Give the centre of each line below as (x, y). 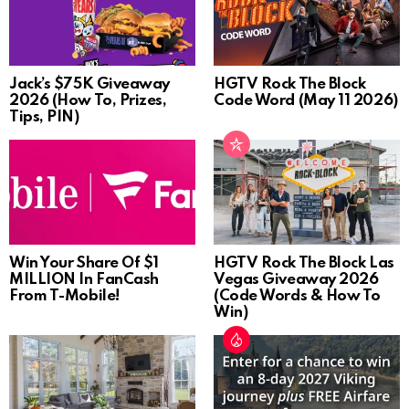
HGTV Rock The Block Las (304, 263)
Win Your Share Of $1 (84, 263)
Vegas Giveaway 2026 (296, 279)
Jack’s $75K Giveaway (90, 84)
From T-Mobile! (64, 296)
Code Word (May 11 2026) (306, 100)
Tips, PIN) (44, 117)
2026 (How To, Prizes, (88, 100)
